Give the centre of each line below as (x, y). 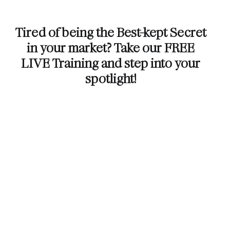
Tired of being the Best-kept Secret (111, 33)
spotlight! (111, 79)
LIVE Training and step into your (111, 63)
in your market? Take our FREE (111, 48)
